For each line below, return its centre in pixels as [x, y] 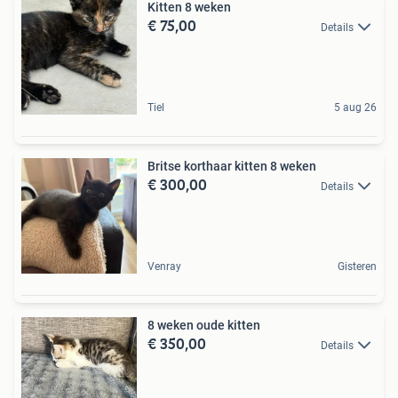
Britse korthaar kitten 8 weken [232, 166]
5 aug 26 [355, 107]
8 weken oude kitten [204, 325]
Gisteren [357, 266]
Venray [164, 266]
